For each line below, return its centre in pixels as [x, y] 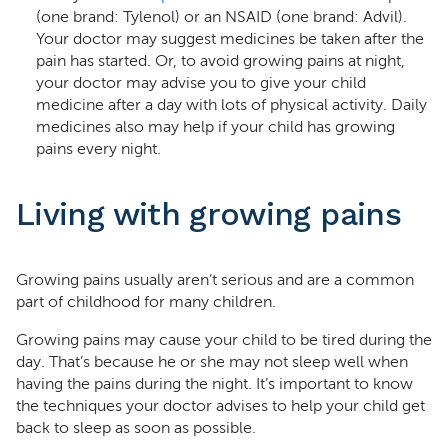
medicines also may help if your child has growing [215, 127]
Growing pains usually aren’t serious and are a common [215, 280]
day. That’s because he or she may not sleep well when [212, 362]
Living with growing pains [208, 214]
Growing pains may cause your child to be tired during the [224, 340]
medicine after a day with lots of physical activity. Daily [231, 105]
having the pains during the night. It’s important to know [214, 384]
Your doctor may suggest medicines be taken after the [230, 39]
